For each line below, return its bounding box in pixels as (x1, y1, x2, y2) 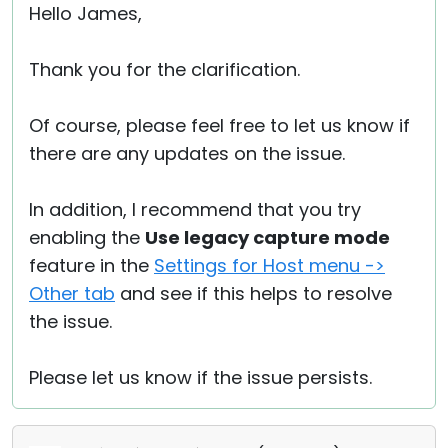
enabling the (29, 225, 145, 251)
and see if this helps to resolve (115, 281, 392, 307)
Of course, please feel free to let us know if (29, 113, 410, 139)
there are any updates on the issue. (29, 141, 345, 167)
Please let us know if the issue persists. (29, 365, 372, 391)
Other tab (29, 281, 115, 307)
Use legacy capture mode (145, 225, 390, 251)
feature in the (29, 253, 154, 279)
